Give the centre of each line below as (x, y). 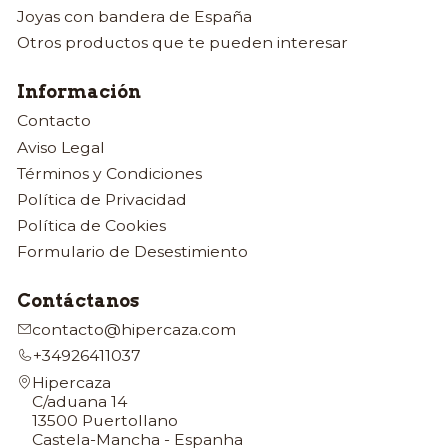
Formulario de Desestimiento (132, 252)
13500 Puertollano (104, 420)
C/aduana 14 (79, 401)
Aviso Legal (60, 147)
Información (78, 91)
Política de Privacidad (101, 199)
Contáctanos (77, 300)
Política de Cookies (91, 226)
